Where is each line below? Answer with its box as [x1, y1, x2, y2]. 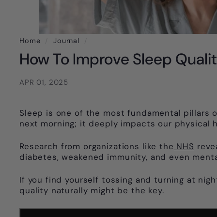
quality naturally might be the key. [19, 185, 164, 196]
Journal [53, 36, 79, 46]
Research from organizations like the [19, 141, 174, 152]
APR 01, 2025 [19, 77, 69, 88]
